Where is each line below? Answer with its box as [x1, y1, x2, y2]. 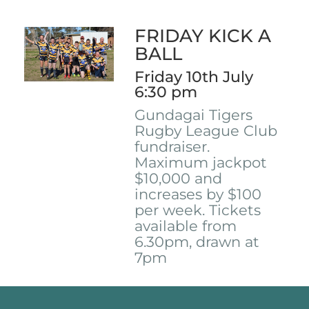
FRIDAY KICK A [134, 25, 272, 48]
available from [134, 217, 237, 235]
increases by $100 [134, 186, 262, 203]
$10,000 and [134, 170, 223, 188]
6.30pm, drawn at [134, 233, 260, 251]
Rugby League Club [134, 122, 278, 140]
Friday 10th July [134, 68, 254, 87]
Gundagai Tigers [134, 106, 253, 124]
